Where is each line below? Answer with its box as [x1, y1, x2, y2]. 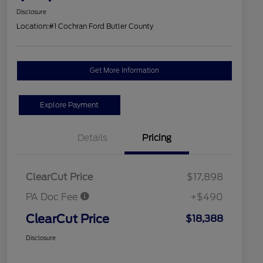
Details [77, 133, 107, 144]
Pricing [142, 133, 171, 144]
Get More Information [90, 66, 159, 75]
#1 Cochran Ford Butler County [49, 22, 153, 31]
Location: [16, 22, 49, 31]
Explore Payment [40, 100, 99, 110]
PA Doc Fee [26, 191, 80, 203]
